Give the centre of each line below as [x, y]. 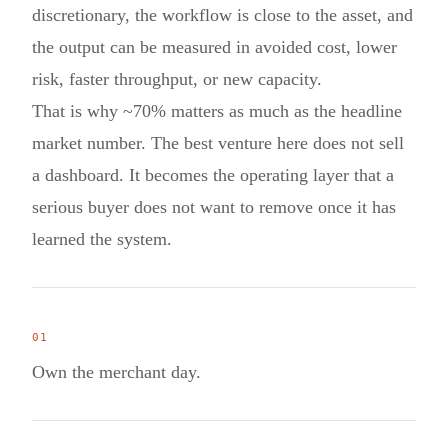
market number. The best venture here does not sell [218, 142]
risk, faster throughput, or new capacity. [177, 78]
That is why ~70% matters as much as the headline [217, 110]
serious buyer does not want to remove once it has [214, 206]
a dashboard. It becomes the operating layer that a [213, 174]
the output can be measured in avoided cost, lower [214, 46]
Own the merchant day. [116, 371]
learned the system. [102, 238]
